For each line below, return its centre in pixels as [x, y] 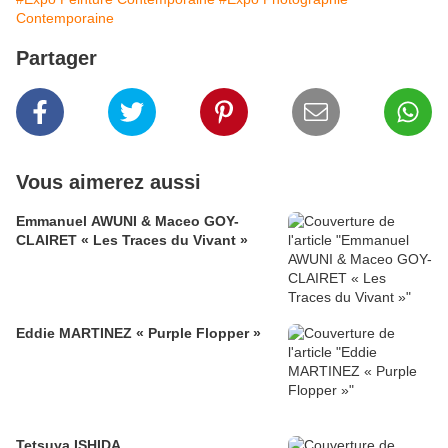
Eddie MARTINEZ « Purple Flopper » [138, 333]
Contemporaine [65, 18]
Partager [56, 58]
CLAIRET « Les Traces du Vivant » [132, 240]
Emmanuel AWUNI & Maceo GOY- [127, 221]
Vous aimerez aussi [108, 182]
